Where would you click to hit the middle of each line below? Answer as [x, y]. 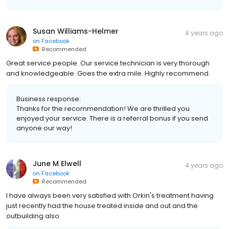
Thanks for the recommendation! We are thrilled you [103, 108]
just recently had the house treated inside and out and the [102, 205]
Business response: [49, 99]
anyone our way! [44, 128]
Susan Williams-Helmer [76, 31]
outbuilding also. [33, 216]
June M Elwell [57, 163]
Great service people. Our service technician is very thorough [108, 63]
